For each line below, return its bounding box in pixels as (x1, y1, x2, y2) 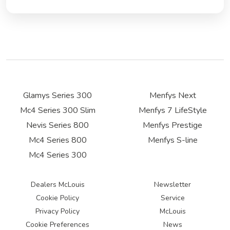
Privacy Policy (35, 206, 80, 217)
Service (160, 193, 185, 203)
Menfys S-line (147, 135, 198, 146)
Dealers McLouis (30, 180, 85, 190)
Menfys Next (149, 90, 196, 102)
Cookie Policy (36, 193, 79, 203)
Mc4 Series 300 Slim (20, 105, 95, 117)
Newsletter (154, 180, 191, 190)
